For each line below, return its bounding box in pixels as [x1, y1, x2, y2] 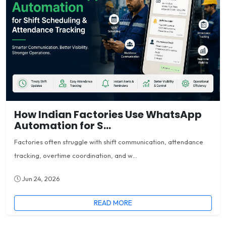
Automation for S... [14, 118, 111, 133]
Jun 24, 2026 [21, 174, 60, 183]
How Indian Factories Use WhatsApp [14, 107, 202, 122]
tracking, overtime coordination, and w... [14, 151, 137, 159]
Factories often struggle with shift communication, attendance [14, 137, 203, 146]
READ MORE [94, 198, 132, 207]
